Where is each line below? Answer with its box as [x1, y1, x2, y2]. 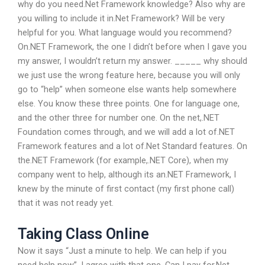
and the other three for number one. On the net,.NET [18, 112, 219, 123]
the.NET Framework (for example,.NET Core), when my [18, 154, 228, 166]
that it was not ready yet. [18, 197, 114, 208]
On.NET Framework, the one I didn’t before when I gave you [18, 41, 247, 52]
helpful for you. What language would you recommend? [18, 27, 232, 38]
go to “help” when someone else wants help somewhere [18, 83, 237, 95]
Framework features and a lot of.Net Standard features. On [18, 140, 247, 151]
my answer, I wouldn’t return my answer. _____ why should [18, 55, 247, 66]
